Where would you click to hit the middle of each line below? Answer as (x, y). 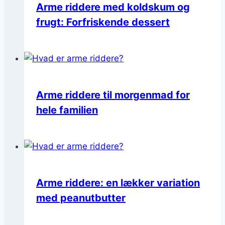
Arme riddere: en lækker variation (118, 183)
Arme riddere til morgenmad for (113, 95)
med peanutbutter (81, 198)
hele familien (67, 110)
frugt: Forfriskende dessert (103, 22)
